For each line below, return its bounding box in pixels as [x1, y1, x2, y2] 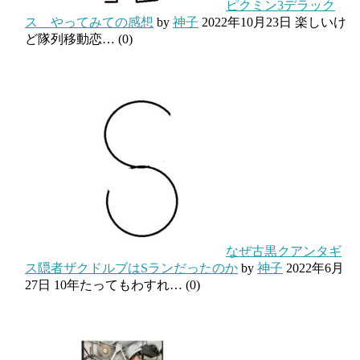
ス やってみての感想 [25, 14, 153, 29]
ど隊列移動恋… [25, 31, 115, 46]
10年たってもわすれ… [54, 277, 182, 292]
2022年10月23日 [202, 14, 292, 29]
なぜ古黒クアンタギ [226, 243, 342, 258]
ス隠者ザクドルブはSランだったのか [25, 260, 238, 275]
